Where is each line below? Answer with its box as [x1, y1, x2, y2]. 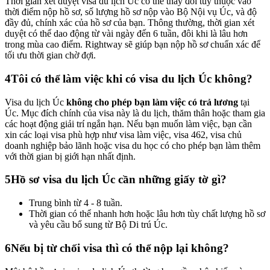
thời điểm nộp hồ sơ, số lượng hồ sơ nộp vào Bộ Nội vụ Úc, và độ [5, 7, 257, 17]
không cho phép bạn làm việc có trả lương [66, 96, 238, 107]
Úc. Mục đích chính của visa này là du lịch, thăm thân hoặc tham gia [5, 107, 265, 118]
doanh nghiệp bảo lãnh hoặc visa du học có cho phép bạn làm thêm [5, 140, 260, 151]
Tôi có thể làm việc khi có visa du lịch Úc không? [11, 72, 253, 86]
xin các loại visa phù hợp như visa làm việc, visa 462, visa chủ [5, 129, 242, 140]
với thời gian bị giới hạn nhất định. [5, 151, 136, 162]
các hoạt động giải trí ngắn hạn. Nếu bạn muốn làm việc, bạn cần [5, 118, 252, 129]
